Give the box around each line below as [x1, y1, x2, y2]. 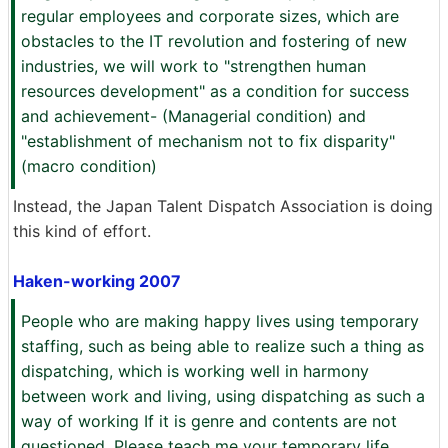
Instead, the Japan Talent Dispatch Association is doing [13, 196, 433, 216]
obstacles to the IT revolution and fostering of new [21, 31, 407, 51]
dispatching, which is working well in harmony [21, 361, 369, 381]
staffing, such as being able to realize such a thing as [21, 336, 424, 356]
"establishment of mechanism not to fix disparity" [21, 131, 395, 151]
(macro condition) [21, 156, 157, 176]
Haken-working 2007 [13, 271, 181, 291]
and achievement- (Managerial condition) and [21, 106, 366, 126]
